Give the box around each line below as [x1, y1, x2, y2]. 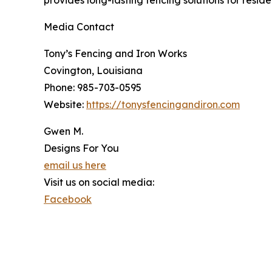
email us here [44, 158, 106, 171]
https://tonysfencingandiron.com [86, 98, 240, 110]
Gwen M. [44, 124, 83, 137]
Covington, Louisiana [44, 64, 143, 76]
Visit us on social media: [44, 175, 154, 188]
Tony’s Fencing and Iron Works [44, 47, 187, 59]
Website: [44, 98, 86, 110]
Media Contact [44, 20, 114, 33]
